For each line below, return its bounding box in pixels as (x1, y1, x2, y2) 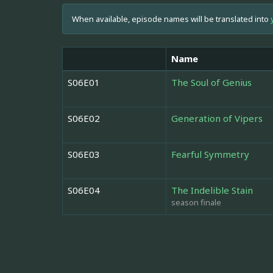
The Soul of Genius (171, 76, 252, 89)
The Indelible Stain (171, 184, 253, 197)
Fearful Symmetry (171, 148, 249, 161)
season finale (171, 197, 221, 208)
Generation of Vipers (171, 112, 263, 125)
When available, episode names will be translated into (72, 13, 271, 25)
